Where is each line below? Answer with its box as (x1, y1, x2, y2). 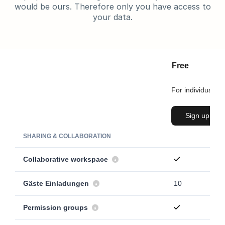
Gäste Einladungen (23, 179, 91, 187)
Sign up (185, 111, 209, 120)
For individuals (171, 86, 217, 94)
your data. (92, 12, 133, 22)
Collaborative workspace (23, 155, 110, 163)
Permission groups (23, 203, 90, 211)
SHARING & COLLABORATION (23, 133, 111, 140)
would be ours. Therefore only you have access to (14, 2, 211, 12)
